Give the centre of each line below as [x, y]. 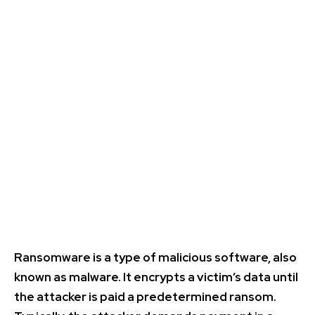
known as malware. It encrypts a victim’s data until [156, 277]
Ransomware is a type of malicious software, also [155, 258]
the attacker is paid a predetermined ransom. [145, 297]
